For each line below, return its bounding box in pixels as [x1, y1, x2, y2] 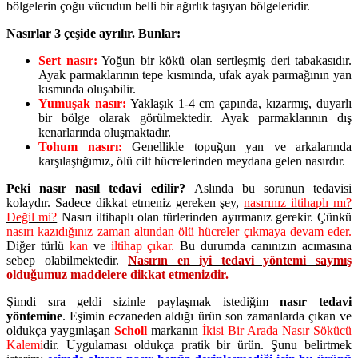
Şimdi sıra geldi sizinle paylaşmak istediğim [6, 294, 280, 308]
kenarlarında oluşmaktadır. [38, 125, 171, 139]
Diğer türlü [6, 238, 70, 253]
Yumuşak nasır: [38, 96, 126, 110]
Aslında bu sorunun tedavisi [193, 181, 352, 195]
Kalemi [6, 337, 43, 352]
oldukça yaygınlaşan [6, 323, 114, 337]
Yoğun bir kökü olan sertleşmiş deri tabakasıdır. [97, 53, 352, 67]
